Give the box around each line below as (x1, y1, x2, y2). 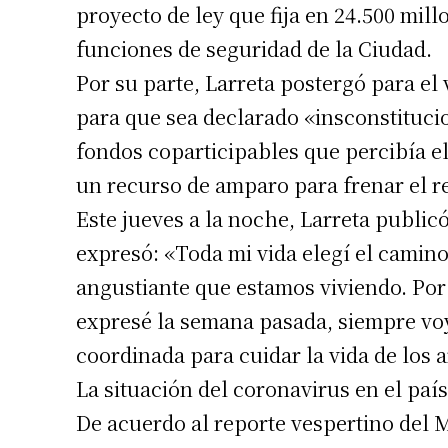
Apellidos (382, 396, 437, 412)
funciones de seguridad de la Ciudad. (76, 33, 432, 63)
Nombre (382, 330, 431, 346)
